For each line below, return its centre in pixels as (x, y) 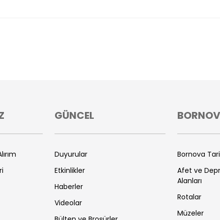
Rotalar (189, 197)
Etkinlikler (70, 170)
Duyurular (71, 154)
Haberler (69, 187)
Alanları (190, 181)
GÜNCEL (74, 115)
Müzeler (191, 213)
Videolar (68, 203)
